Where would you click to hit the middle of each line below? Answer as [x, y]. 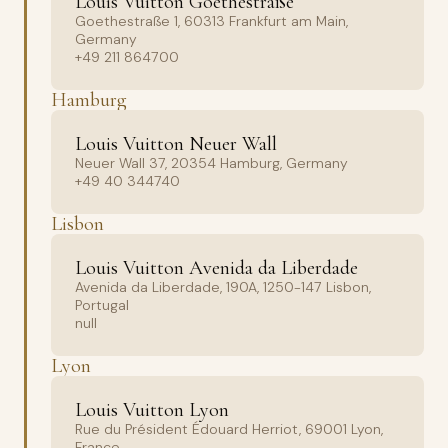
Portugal [102, 305]
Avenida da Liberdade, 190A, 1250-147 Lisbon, [223, 287]
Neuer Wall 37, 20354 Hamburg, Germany [211, 163]
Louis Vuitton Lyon [152, 410]
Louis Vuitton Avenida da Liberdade [216, 268]
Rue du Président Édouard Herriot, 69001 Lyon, [229, 429]
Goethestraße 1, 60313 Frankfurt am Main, [211, 21]
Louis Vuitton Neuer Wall [176, 144]
